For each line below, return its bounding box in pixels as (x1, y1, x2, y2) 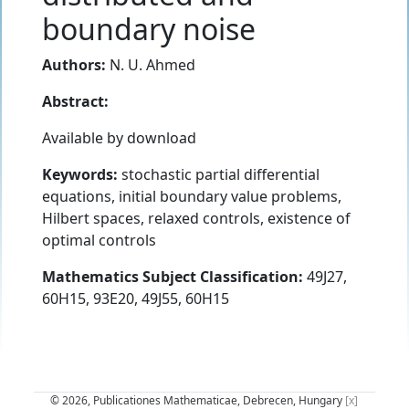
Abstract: (42, 90, 109, 111)
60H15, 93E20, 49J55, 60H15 (42, 288, 229, 309)
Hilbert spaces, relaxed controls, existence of (42, 207, 351, 228)
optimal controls (42, 229, 156, 250)
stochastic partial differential (118, 163, 320, 184)
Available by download (42, 127, 196, 148)
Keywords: (42, 163, 118, 184)
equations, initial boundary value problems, (42, 185, 341, 206)
